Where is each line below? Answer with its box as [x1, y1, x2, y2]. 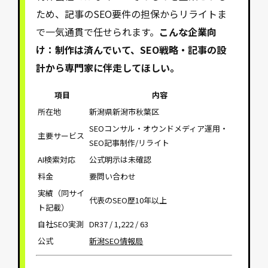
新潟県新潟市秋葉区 [89, 106, 160, 118]
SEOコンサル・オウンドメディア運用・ [89, 123, 229, 135]
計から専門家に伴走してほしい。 [36, 60, 180, 75]
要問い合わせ [89, 170, 136, 182]
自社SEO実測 [38, 218, 84, 230]
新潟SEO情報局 [89, 235, 144, 247]
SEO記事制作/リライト [89, 137, 170, 149]
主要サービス [38, 130, 85, 142]
